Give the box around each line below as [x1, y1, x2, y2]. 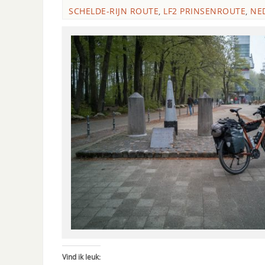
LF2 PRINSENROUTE [163, 5, 245, 17]
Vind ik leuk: [62, 251, 101, 262]
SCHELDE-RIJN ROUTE [69, 5, 159, 17]
